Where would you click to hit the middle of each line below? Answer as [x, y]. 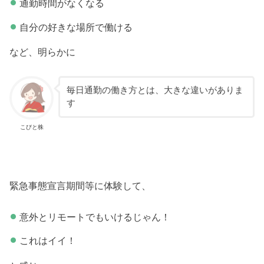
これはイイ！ [47, 241]
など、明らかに [43, 52]
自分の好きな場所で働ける [76, 27]
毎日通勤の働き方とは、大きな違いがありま [155, 90]
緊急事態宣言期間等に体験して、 [80, 186]
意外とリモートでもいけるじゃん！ [95, 217]
